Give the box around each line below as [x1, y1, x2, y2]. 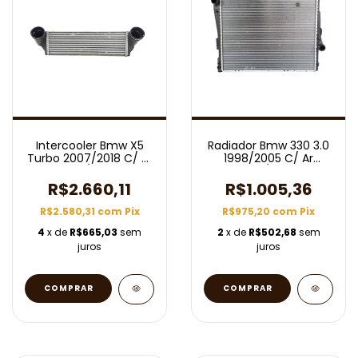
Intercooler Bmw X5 [35, 137, 144, 153]
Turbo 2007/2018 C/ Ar [26, 150, 153, 166]
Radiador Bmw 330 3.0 [208, 137, 329, 153]
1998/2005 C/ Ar [224, 150, 313, 166]
